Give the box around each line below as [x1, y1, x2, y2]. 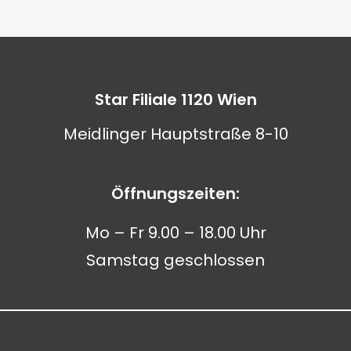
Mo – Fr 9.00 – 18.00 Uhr [85, 221, 266, 244]
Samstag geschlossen [86, 248, 265, 271]
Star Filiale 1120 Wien [94, 88, 257, 110]
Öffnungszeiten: [111, 183, 240, 205]
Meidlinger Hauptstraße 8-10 [63, 123, 288, 146]
